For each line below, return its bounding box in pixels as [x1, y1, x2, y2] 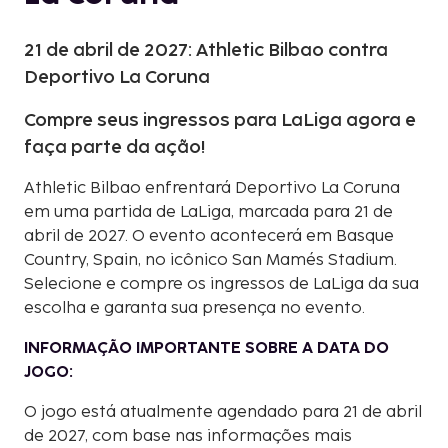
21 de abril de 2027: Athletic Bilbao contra [24, 39, 388, 61]
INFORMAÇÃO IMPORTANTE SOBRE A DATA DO [24, 338, 389, 358]
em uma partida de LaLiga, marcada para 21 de [24, 202, 393, 222]
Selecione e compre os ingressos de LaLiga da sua [24, 274, 419, 294]
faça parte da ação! [24, 136, 206, 158]
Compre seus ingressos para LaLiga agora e [24, 109, 416, 131]
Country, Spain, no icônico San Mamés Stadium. [24, 250, 397, 270]
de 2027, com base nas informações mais [24, 426, 352, 446]
